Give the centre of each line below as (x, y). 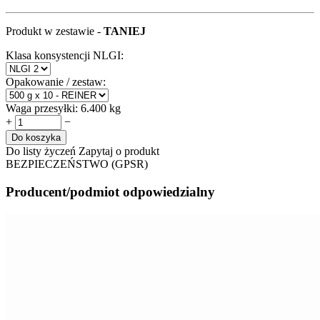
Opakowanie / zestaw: (56, 82)
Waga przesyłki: (42, 109)
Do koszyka (36, 138)
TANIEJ (125, 31)
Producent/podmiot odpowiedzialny (110, 191)
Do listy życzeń (41, 151)
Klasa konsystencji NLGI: (65, 56)
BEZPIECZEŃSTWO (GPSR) (77, 164)
